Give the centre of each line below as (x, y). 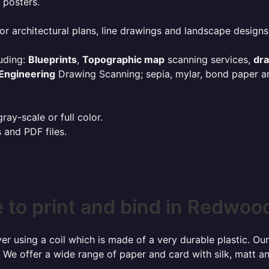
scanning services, (209, 59)
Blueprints (53, 59)
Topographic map (123, 59)
